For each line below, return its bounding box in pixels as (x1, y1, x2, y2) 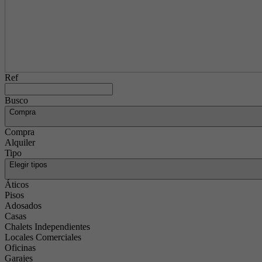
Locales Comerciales (5, 232, 81, 242)
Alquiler (5, 137, 35, 147)
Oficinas (5, 243, 36, 253)
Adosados (5, 201, 42, 211)
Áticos (5, 180, 29, 189)
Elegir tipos (9, 160, 47, 169)
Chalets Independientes (5, 222, 90, 232)
